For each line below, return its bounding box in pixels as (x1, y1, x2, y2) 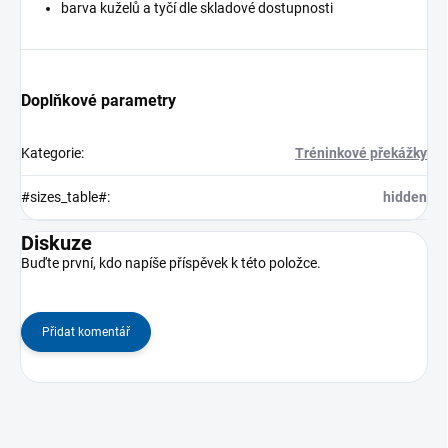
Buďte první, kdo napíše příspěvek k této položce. (21, 254, 321, 271)
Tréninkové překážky (295, 144, 427, 161)
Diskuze (21, 230, 92, 255)
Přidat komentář (42, 324, 130, 339)
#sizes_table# (21, 188, 107, 205)
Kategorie (21, 144, 81, 161)
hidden (383, 188, 427, 205)
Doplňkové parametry (21, 90, 176, 110)
